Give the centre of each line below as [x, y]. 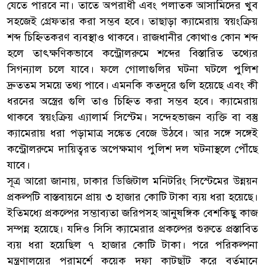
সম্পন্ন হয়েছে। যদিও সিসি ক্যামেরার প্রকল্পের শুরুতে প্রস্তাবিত [132, 229]
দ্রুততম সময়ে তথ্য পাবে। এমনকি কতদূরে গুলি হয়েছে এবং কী [132, 85]
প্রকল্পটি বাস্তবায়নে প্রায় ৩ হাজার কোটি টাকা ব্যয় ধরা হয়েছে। [132, 197]
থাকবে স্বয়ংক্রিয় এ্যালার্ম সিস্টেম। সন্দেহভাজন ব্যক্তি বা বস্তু [132, 117]
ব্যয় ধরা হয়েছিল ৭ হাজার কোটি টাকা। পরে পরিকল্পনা [132, 245]
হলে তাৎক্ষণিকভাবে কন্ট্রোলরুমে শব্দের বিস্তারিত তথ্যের [132, 53]
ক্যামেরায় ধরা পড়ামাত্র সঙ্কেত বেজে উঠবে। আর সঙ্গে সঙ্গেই [132, 133]
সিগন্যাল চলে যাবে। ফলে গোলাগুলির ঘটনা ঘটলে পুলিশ [132, 69]
